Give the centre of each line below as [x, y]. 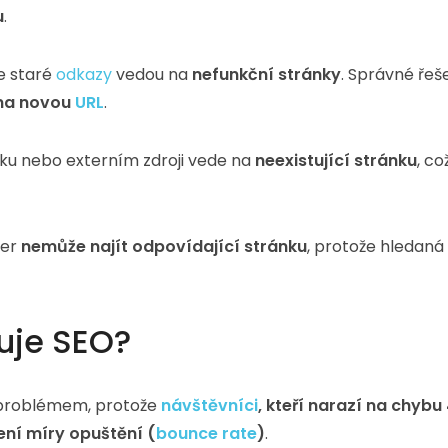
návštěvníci [209, 405]
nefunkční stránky [266, 74]
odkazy [84, 74]
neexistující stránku [336, 160]
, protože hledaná [375, 246]
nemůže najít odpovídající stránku [164, 246]
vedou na [152, 74]
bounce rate [206, 433]
